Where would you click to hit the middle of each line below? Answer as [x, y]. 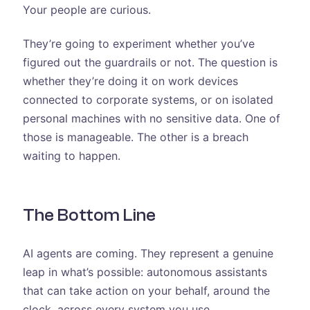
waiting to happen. [71, 156]
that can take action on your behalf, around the [146, 290]
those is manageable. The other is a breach [135, 137]
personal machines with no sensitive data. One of [151, 119]
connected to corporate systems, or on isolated [148, 100]
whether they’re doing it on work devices [130, 81]
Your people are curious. [86, 9]
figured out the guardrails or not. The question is [150, 63]
